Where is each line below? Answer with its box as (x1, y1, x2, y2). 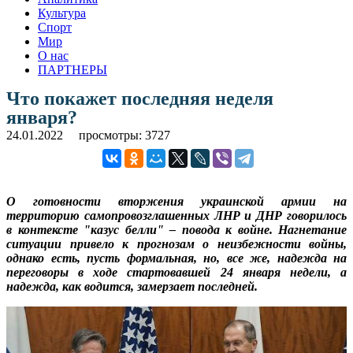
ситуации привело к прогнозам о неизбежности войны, (6, 236, 347, 251)
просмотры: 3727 (79, 128, 170, 142)
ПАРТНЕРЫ (38, 62, 107, 76)
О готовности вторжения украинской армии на (6, 194, 347, 208)
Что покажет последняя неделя (6, 87, 273, 109)
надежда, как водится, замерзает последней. (6, 279, 258, 293)
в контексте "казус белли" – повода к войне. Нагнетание (6, 222, 347, 236)
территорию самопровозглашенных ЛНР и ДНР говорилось (6, 208, 347, 222)
